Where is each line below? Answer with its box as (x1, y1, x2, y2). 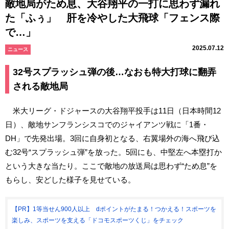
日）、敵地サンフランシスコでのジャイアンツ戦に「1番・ (5, 120, 209, 129)
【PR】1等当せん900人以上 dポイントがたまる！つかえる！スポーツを (12, 205, 216, 213)
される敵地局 (13, 81, 68, 91)
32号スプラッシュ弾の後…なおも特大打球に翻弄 (13, 66, 216, 77)
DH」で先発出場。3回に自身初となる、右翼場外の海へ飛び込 (5, 133, 220, 143)
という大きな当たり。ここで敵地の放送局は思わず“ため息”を (5, 161, 217, 170)
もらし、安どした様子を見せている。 (5, 175, 135, 184)
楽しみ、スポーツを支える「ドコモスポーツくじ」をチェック (12, 216, 184, 224)
